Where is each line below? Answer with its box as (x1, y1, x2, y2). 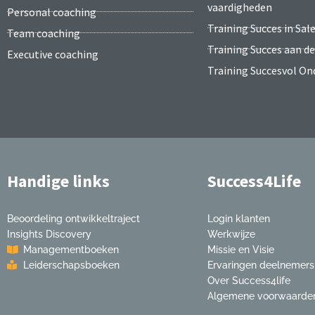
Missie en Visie (207, 243, 274, 255)
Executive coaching (7, 46, 98, 61)
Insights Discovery (7, 228, 91, 240)
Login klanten (207, 212, 270, 224)
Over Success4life (207, 274, 290, 286)
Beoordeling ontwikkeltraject (7, 212, 140, 224)
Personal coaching (7, 4, 96, 19)
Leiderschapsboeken (22, 259, 120, 271)
